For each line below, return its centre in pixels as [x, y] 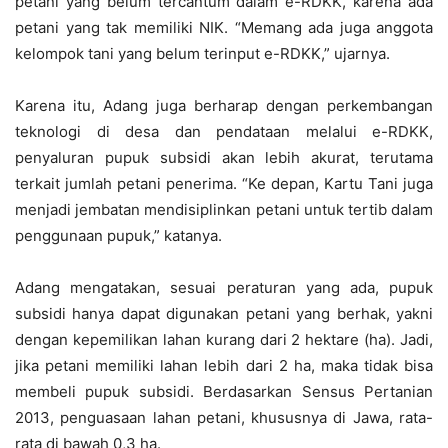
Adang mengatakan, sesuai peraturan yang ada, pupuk [224, 287]
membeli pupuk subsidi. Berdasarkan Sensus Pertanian [224, 391]
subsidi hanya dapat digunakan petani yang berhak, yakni [224, 313]
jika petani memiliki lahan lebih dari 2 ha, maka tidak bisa [224, 365]
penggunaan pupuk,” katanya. [118, 235]
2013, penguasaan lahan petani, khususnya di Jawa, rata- [224, 417]
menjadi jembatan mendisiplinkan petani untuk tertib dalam [224, 209]
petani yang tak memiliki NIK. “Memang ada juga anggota [224, 27]
